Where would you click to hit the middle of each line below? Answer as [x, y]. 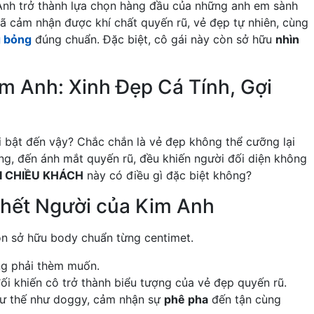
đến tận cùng [245, 300]
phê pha [186, 300]
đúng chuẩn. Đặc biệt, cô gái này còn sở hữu [153, 40]
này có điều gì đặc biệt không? [168, 176]
